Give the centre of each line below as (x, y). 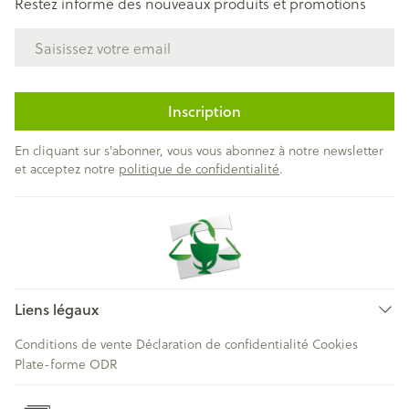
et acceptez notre (67, 168)
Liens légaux (57, 309)
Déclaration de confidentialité (222, 344)
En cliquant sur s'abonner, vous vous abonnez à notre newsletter (199, 150)
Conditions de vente (73, 344)
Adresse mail (57, 36)
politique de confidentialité (199, 168)
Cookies (335, 344)
